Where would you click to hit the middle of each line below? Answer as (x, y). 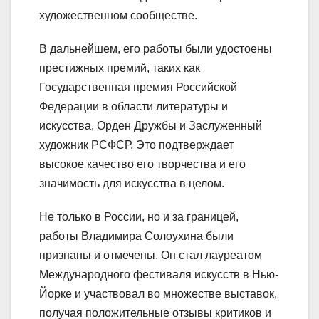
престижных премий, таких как (120, 68)
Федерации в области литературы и (134, 107)
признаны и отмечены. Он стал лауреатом (151, 256)
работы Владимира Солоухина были (136, 236)
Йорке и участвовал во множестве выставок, (158, 294)
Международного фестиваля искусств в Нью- (159, 275)
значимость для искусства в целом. (132, 184)
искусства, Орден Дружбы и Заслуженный (151, 126)
